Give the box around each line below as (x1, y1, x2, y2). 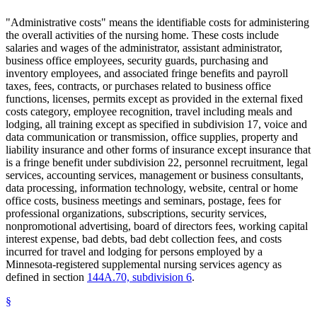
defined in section (6, 270, 87, 283)
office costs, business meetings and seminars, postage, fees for (6, 194, 281, 207)
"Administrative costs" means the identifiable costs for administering (6, 16, 309, 28)
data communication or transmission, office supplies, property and (6, 130, 298, 143)
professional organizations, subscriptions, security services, (6, 207, 267, 219)
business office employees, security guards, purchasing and (6, 54, 268, 67)
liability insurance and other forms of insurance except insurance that (6, 143, 311, 156)
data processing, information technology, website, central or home (6, 181, 298, 194)
